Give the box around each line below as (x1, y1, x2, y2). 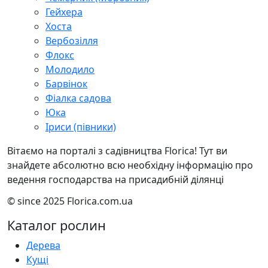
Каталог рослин (7, 216, 106, 234)
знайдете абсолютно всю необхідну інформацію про (7, 158, 253, 172)
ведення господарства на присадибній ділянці (7, 172, 224, 186)
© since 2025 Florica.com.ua (7, 194, 133, 208)
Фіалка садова (45, 91, 111, 105)
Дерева (26, 238, 60, 252)
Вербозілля (45, 33, 98, 47)
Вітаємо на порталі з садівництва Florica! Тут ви (7, 144, 227, 157)
